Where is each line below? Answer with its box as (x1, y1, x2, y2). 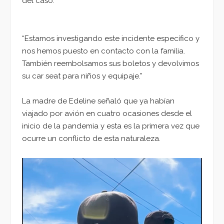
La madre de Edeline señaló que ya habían (22, 96, 174, 106)
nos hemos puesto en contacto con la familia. (22, 46, 185, 55)
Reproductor (21, 159, 67, 168)
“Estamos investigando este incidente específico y (22, 33, 199, 43)
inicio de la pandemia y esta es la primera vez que (22, 121, 199, 131)
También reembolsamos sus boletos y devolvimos (22, 58, 199, 68)
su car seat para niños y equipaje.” (22, 71, 142, 80)
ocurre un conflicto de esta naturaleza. (22, 134, 160, 143)
